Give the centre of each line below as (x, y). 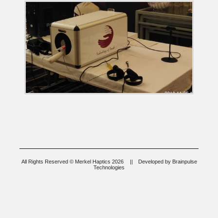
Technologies (109, 168)
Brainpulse (184, 162)
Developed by (155, 162)
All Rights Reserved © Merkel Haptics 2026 (72, 162)
